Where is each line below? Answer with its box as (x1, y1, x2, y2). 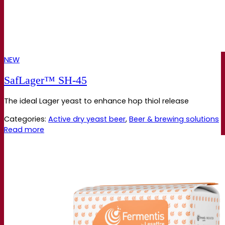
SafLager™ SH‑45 (4, 74, 87, 87)
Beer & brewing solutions (129, 114, 219, 124)
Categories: (4, 114, 48, 124)
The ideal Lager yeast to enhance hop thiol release (4, 96, 189, 106)
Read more (4, 124, 44, 135)
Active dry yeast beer (48, 114, 126, 124)
